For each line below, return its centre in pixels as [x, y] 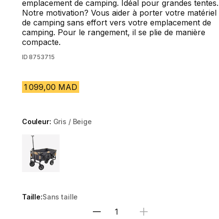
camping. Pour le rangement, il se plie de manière [113, 32]
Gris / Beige [72, 121]
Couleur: [37, 121]
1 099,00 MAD [50, 87]
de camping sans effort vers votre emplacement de [116, 22]
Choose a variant [53, 139]
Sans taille [60, 197]
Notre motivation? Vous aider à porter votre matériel [119, 13]
